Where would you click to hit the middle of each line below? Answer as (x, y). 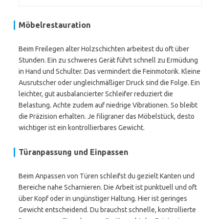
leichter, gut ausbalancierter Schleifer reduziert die (96, 94)
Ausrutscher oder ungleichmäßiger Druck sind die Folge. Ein (109, 83)
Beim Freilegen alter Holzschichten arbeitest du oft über (104, 49)
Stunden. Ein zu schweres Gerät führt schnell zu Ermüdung (108, 60)
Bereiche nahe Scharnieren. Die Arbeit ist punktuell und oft (108, 187)
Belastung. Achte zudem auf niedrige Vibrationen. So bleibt (108, 105)
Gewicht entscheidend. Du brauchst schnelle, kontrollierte (107, 210)
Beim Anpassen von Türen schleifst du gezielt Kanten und (107, 176)
